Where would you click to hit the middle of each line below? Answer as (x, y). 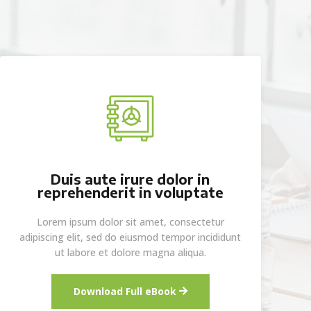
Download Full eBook (125, 291)
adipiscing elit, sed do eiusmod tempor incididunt (131, 237)
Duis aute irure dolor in (131, 179)
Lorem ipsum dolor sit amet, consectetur (130, 221)
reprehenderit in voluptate (130, 192)
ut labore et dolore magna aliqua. (130, 252)
